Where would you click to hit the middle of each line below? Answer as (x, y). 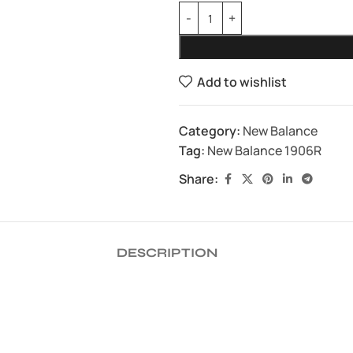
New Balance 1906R (264, 150)
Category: (210, 131)
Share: (199, 179)
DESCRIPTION (167, 253)
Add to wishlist (242, 82)
